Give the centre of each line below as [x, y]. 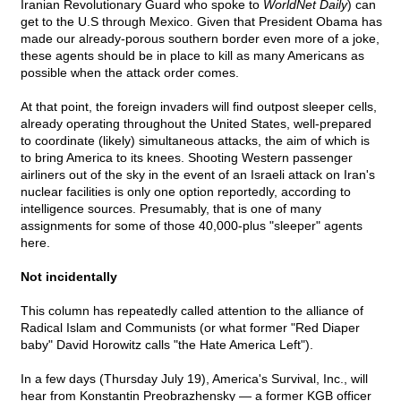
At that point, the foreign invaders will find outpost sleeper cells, [199, 107]
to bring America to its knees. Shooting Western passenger [187, 158]
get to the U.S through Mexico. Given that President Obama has [201, 22]
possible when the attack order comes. [130, 73]
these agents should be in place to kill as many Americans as [192, 56]
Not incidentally [69, 277]
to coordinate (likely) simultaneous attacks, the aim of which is [195, 141]
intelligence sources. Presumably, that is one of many [171, 209]
